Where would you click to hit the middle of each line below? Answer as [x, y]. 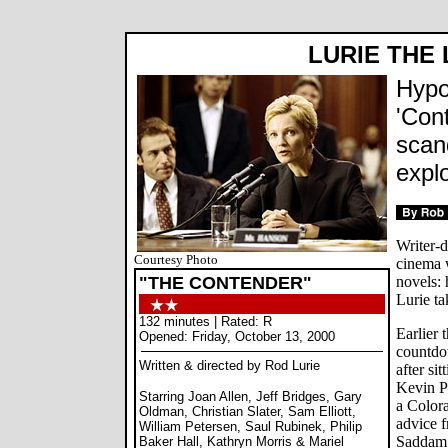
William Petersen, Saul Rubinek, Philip [250, 426]
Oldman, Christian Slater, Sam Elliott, [247, 411]
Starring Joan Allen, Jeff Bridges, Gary [250, 396]
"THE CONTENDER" [225, 283]
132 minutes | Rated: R [205, 321]
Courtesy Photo [176, 259]
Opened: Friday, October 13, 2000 [237, 336]
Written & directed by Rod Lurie [229, 365]
